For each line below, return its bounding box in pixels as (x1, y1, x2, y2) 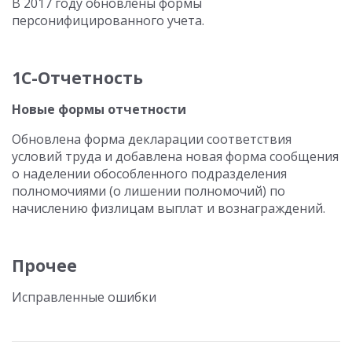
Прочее (12, 255, 77, 277)
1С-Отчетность (12, 67, 143, 89)
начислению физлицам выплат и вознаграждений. (12, 200, 325, 217)
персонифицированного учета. (12, 12, 204, 29)
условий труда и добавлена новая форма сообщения (12, 148, 339, 165)
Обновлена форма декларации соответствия (12, 130, 291, 148)
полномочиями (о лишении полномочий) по (12, 182, 285, 200)
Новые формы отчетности (12, 101, 186, 118)
